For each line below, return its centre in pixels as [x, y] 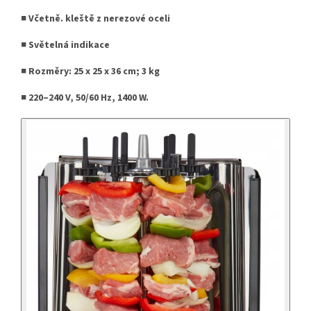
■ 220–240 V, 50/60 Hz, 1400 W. [85, 98]
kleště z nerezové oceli [118, 18]
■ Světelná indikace [65, 45]
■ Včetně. [42, 18]
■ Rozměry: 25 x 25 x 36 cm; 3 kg [90, 71]
